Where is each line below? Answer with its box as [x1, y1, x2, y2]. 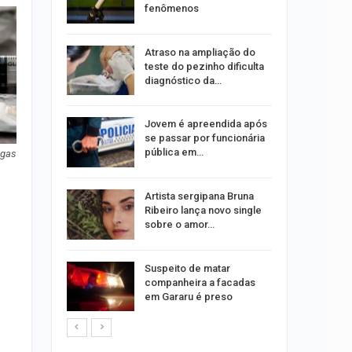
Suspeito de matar [144, 262, 230, 274]
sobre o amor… [144, 218, 214, 230]
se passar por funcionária [144, 132, 265, 145]
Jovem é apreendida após [144, 118, 267, 130]
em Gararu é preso [144, 290, 233, 302]
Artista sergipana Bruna [144, 189, 254, 202]
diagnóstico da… [144, 74, 222, 86]
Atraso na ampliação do [144, 46, 255, 58]
